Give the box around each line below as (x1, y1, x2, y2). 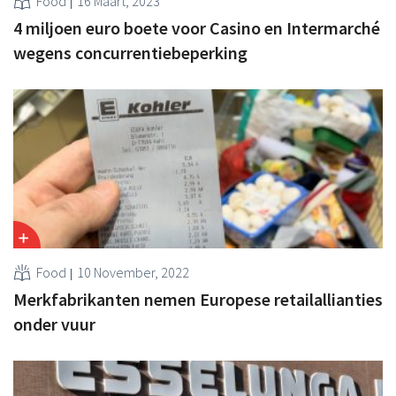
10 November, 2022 (77, 263, 189, 281)
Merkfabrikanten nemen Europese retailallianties (13, 287, 383, 310)
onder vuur (13, 312, 95, 335)
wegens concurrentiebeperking (13, 41, 247, 64)
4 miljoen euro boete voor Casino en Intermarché (13, 16, 380, 39)
